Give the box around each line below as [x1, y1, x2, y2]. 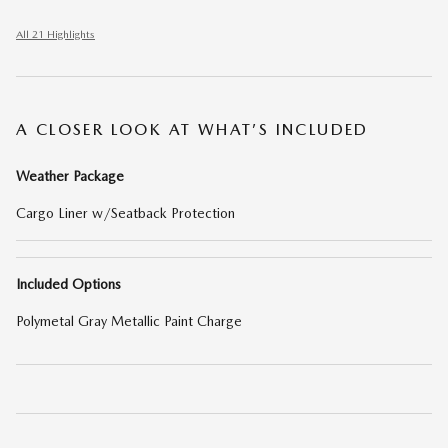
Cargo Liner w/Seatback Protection [16, 205, 235, 222]
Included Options [16, 276, 121, 293]
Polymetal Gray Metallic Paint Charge [16, 313, 242, 330]
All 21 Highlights [16, 28, 95, 42]
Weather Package [16, 168, 124, 185]
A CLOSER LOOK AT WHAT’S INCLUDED [16, 120, 369, 140]
